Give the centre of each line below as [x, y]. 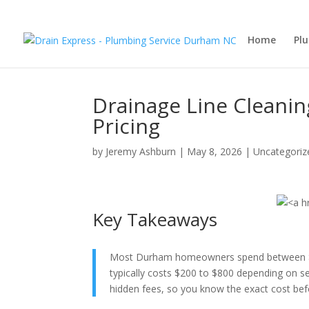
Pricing [127, 126]
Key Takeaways [155, 219]
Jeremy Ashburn [141, 151]
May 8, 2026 [215, 151]
